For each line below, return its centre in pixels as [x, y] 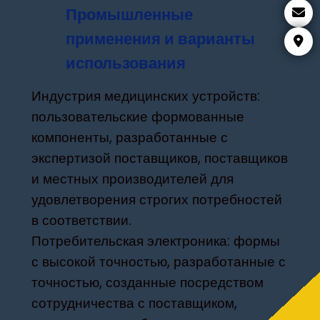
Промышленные [130, 14]
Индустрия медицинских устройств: [146, 96]
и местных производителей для [133, 179]
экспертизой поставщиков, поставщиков [160, 158]
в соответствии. [82, 220]
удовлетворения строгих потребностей [157, 199]
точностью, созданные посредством [148, 282]
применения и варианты [161, 38]
